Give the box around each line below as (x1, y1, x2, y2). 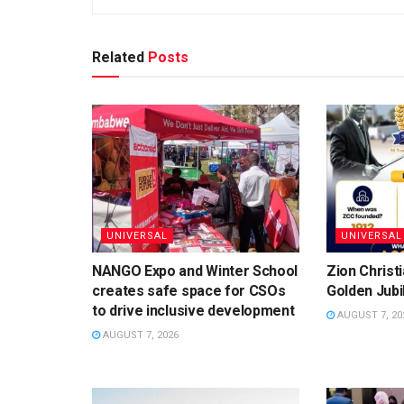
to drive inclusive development (92, 302, 295, 320)
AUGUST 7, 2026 (100, 329, 179, 342)
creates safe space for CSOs (92, 282, 286, 300)
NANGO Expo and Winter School (92, 262, 298, 280)
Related (92, 48, 144, 66)
